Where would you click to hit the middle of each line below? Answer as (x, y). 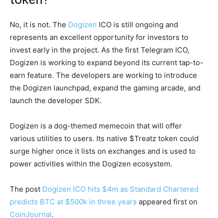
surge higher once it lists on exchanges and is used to (103, 151)
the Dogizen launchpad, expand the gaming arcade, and (105, 88)
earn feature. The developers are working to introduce (103, 75)
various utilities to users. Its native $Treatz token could (104, 138)
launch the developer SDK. (56, 100)
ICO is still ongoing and (137, 25)
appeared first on (167, 202)
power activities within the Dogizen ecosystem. (91, 164)
